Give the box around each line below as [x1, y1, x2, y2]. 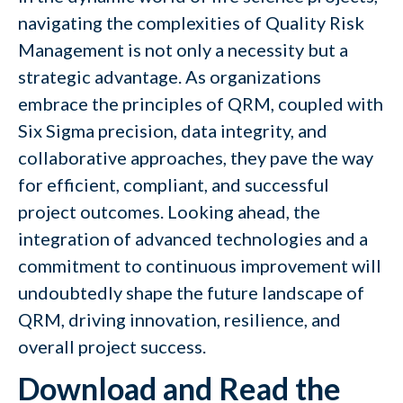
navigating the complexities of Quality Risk [18, 12, 364, 33]
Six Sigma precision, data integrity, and [18, 120, 327, 141]
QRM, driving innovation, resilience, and [18, 309, 341, 330]
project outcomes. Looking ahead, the [18, 201, 320, 222]
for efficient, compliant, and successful [18, 174, 329, 195]
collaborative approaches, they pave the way [18, 147, 373, 168]
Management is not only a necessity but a [18, 39, 348, 60]
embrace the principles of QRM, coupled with [18, 93, 383, 114]
